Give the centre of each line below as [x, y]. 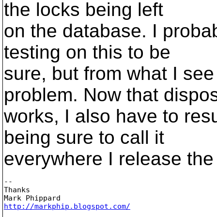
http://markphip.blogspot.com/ [67, 206]
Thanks [17, 190]
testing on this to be [87, 52]
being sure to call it [84, 137]
